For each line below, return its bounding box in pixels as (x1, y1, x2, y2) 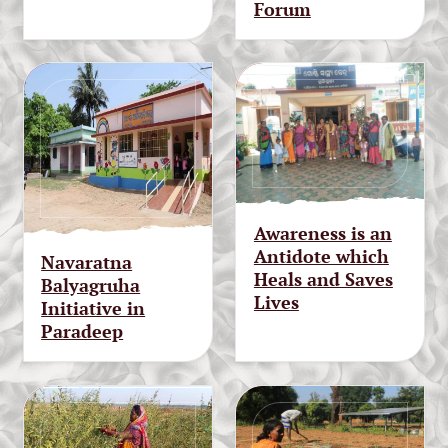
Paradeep (41, 319, 124, 344)
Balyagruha (41, 273, 141, 298)
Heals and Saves (253, 266, 393, 291)
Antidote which (253, 243, 389, 268)
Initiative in (41, 296, 146, 321)
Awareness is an (253, 220, 392, 245)
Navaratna (41, 250, 133, 275)
